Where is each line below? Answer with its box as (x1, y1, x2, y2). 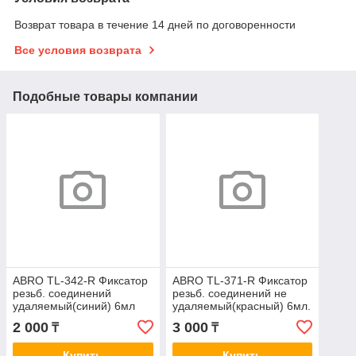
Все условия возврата (14, 44, 141, 56)
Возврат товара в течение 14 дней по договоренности (14, 18, 296, 31)
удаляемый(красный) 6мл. (172, 299, 311, 312)
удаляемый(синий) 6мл (13, 299, 135, 312)
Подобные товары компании (13, 90, 198, 103)
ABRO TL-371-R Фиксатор (172, 273, 308, 287)
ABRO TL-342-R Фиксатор (13, 273, 148, 287)
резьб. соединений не (172, 286, 287, 300)
